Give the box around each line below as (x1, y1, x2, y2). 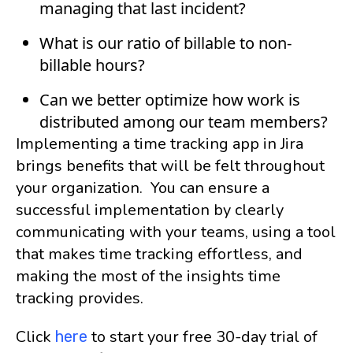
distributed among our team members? (39, 111, 328, 132)
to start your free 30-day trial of (87, 326, 318, 347)
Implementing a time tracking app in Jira (16, 133, 303, 154)
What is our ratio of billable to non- (39, 32, 292, 54)
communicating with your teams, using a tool (16, 221, 336, 243)
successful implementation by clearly (16, 199, 284, 221)
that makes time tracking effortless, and (16, 243, 303, 265)
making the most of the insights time (16, 266, 281, 287)
